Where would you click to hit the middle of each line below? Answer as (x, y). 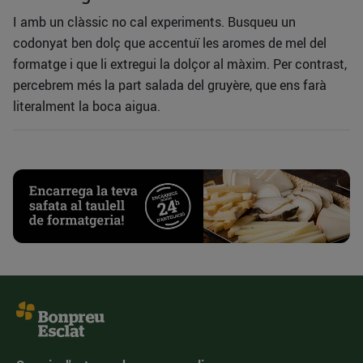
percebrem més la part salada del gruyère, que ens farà (170, 85)
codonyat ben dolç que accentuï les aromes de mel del (170, 43)
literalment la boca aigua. (87, 107)
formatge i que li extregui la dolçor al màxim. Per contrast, (180, 64)
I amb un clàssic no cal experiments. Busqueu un (154, 22)
